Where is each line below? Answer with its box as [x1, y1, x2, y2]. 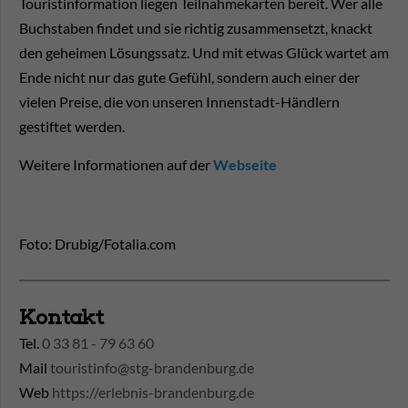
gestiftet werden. [19, 117, 125, 136]
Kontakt [19, 305, 104, 331]
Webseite [213, 156, 277, 174]
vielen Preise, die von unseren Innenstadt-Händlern [19, 93, 340, 111]
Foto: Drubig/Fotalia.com [19, 235, 176, 253]
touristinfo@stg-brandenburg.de [50, 359, 254, 377]
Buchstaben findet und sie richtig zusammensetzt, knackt [19, 19, 372, 37]
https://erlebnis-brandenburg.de [52, 383, 254, 402]
